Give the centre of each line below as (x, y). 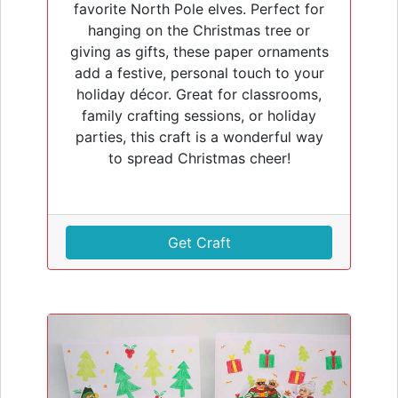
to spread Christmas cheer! (199, 158)
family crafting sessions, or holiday (199, 115)
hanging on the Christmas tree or (199, 30)
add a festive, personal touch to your (199, 72)
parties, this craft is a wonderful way (199, 136)
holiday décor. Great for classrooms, (199, 94)
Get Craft (199, 242)
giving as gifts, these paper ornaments (199, 51)
